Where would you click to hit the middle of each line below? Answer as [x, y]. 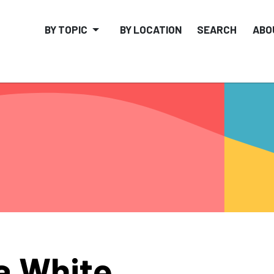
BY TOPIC [66, 30]
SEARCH [217, 30]
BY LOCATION [150, 30]
